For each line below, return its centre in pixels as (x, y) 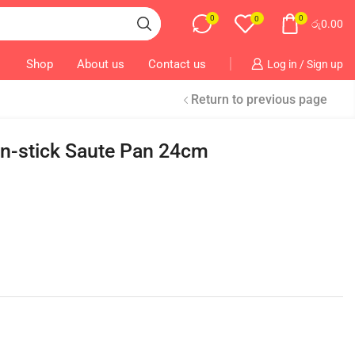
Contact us (177, 64)
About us (100, 64)
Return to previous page (259, 99)
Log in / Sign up (305, 64)
